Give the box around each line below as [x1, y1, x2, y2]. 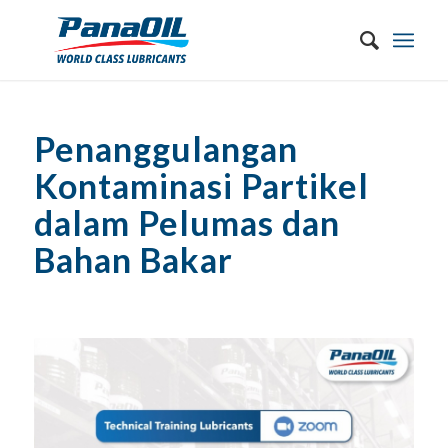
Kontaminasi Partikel [33, 165, 369, 206]
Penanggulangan [33, 128, 298, 169]
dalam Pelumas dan [33, 202, 340, 243]
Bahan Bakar [33, 239, 233, 280]
